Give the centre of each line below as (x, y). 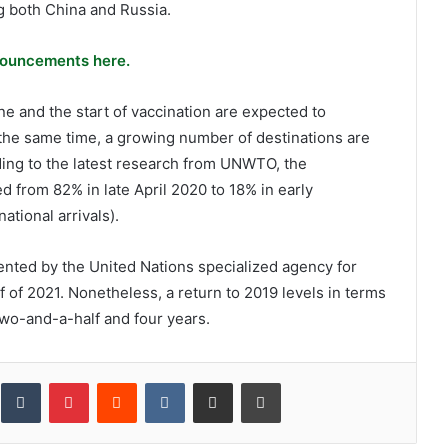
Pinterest (116, 382)
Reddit (155, 382)
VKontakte (215, 382)
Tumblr (60, 382)
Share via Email (247, 382)
